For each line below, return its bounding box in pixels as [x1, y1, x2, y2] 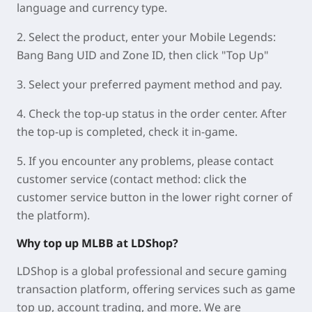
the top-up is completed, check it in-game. [17, 124, 237, 140]
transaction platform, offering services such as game [17, 281, 295, 297]
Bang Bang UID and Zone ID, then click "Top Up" [17, 47, 269, 63]
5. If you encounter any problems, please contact [17, 153, 274, 169]
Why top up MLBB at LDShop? [17, 235, 178, 251]
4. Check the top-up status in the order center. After [17, 106, 287, 122]
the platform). [17, 208, 90, 224]
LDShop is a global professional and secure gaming [17, 263, 287, 279]
